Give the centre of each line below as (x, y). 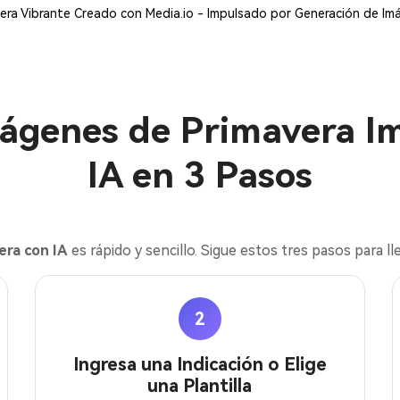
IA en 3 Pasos (200, 175)
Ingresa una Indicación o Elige (200, 364)
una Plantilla (200, 386)
